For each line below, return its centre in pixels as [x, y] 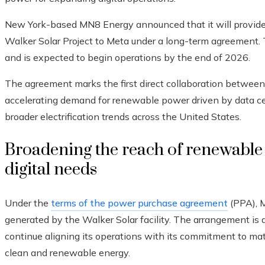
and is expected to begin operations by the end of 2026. [127, 58]
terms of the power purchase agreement [139, 203]
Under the [28, 203]
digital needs [51, 170]
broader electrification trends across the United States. [123, 117]
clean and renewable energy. [67, 253]
